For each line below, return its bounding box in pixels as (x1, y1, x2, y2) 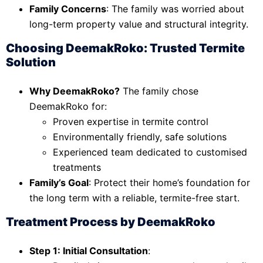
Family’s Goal (29, 176, 89, 188)
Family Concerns (29, 2, 106, 15)
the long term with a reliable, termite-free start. (29, 191, 240, 204)
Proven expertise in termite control (53, 115, 208, 127)
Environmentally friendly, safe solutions (53, 130, 227, 143)
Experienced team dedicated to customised (53, 146, 247, 158)
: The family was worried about (106, 2, 244, 15)
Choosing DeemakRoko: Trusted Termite (6, 41, 245, 55)
